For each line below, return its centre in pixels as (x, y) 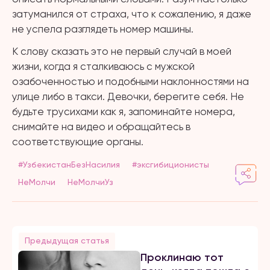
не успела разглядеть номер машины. (103, 29)
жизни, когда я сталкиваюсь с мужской (103, 66)
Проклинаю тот (182, 257)
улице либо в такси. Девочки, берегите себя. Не (128, 96)
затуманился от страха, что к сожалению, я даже (132, 14)
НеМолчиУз (90, 182)
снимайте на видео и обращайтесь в (101, 127)
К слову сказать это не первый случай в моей (122, 51)
